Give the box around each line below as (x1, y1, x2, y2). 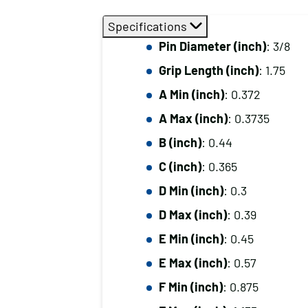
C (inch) (158, 159, 201, 174)
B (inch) (158, 135, 201, 150)
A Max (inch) (158, 111, 228, 126)
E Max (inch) (158, 255, 227, 270)
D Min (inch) (158, 183, 223, 198)
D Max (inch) (158, 207, 227, 222)
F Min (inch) (158, 279, 223, 294)
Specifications (107, 19, 190, 34)
